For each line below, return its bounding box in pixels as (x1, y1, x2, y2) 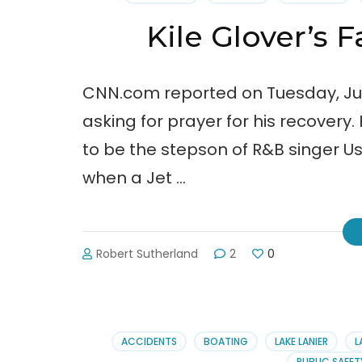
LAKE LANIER (275, 335, 329, 349)
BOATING (204, 335, 249, 349)
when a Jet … (82, 166, 186, 190)
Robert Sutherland (96, 246, 199, 263)
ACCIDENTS (121, 335, 178, 349)
